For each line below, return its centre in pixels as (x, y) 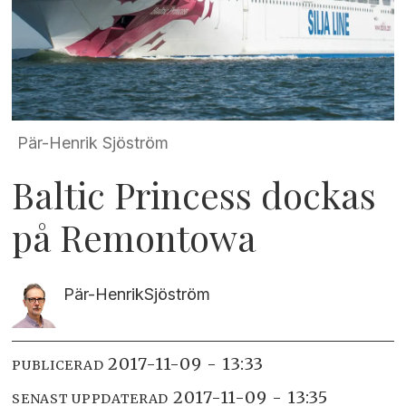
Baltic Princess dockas (194, 195)
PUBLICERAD (58, 366)
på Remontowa (135, 237)
